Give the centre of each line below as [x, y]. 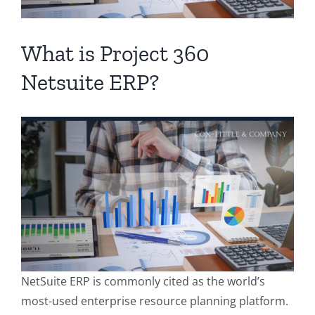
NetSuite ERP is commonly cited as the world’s [143, 282]
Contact [157, 9]
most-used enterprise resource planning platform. [155, 301]
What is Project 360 [115, 54]
